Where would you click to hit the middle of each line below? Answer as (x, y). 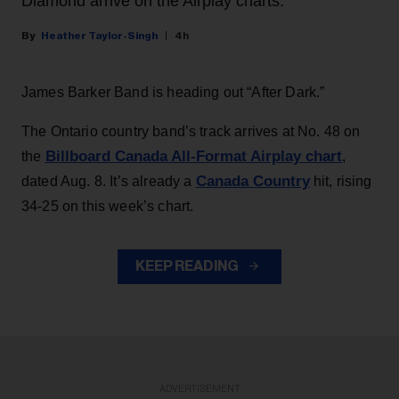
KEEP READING (188, 267)
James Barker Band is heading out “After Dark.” (173, 93)
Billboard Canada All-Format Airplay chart (193, 157)
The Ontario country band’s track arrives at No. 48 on (191, 132)
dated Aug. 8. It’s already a (109, 182)
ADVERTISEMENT (199, 389)
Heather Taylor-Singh (99, 36)
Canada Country (252, 182)
